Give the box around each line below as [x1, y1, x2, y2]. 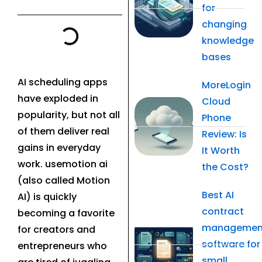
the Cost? [201, 160, 249, 174]
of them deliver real [18, 125, 109, 139]
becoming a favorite [18, 206, 115, 220]
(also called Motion [18, 174, 110, 188]
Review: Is [201, 127, 247, 142]
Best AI [201, 188, 234, 202]
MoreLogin [201, 78, 251, 92]
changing [201, 18, 247, 32]
